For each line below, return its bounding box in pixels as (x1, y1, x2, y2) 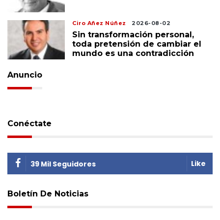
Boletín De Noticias (7, 189, 88, 198)
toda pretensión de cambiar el (72, 39, 202, 49)
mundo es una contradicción (72, 48, 194, 58)
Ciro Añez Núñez (72, 19, 126, 27)
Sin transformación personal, (72, 29, 194, 39)
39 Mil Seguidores (30, 159, 96, 169)
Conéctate (7, 118, 52, 128)
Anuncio (7, 70, 42, 80)
